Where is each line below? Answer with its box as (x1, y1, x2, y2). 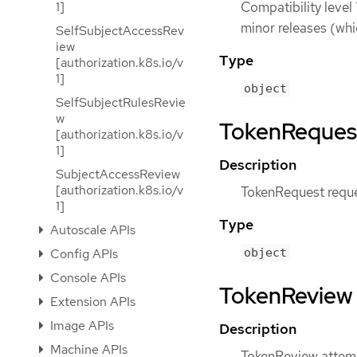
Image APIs (47, 317, 114, 334)
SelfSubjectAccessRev (56, 22, 184, 39)
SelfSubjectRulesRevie (56, 94, 186, 111)
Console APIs (47, 269, 126, 286)
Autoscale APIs (47, 222, 135, 238)
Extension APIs (47, 293, 135, 310)
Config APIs (47, 245, 118, 262)
